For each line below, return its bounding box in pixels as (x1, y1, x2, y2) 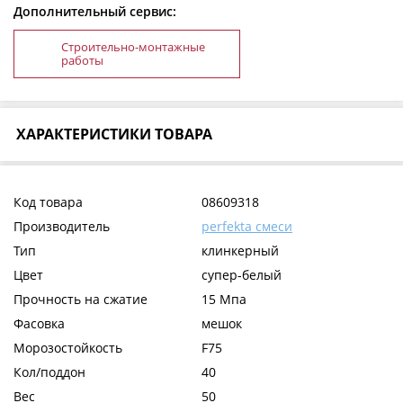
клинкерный (201, 241, 279, 259)
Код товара (13, 193, 83, 210)
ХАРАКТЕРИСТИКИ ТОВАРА (16, 123, 212, 144)
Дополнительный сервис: (13, 2, 176, 20)
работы (61, 51, 103, 68)
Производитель (13, 217, 110, 235)
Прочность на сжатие (13, 290, 148, 308)
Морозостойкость (13, 338, 122, 356)
